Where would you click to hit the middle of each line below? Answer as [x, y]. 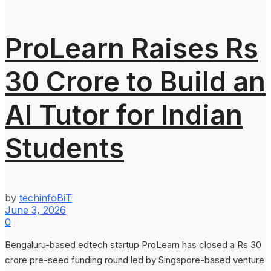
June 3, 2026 [35, 210]
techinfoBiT [46, 198]
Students [64, 148]
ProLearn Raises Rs [132, 48]
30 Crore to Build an [135, 81]
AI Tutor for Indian [124, 114]
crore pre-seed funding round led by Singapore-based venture [135, 260]
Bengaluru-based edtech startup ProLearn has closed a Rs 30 [133, 244]
